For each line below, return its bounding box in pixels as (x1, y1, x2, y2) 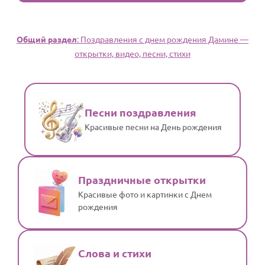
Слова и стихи (78, 245, 151, 260)
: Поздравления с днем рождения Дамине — (77, 34, 248, 44)
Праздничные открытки (78, 172, 206, 186)
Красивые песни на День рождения (85, 121, 222, 132)
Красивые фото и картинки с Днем (78, 188, 212, 199)
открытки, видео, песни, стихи (75, 48, 190, 59)
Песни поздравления (85, 105, 196, 119)
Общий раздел (17, 34, 77, 44)
